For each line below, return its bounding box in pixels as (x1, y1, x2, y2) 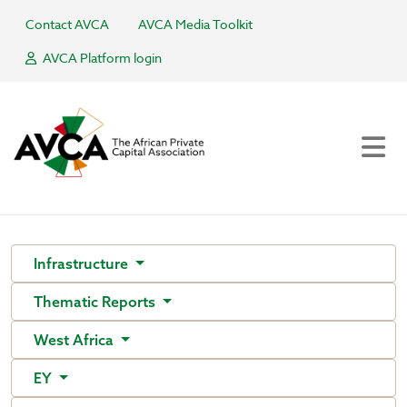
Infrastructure (34, 254, 132, 273)
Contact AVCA (25, 15, 109, 33)
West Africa (34, 331, 117, 349)
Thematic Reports (34, 293, 159, 311)
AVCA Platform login (40, 49, 162, 66)
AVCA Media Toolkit (138, 15, 253, 33)
